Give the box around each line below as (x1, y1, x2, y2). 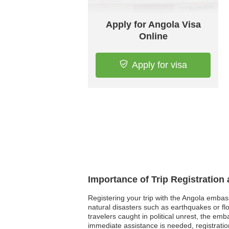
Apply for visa (131, 60, 187, 70)
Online (139, 31, 168, 41)
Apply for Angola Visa (105, 19, 201, 30)
